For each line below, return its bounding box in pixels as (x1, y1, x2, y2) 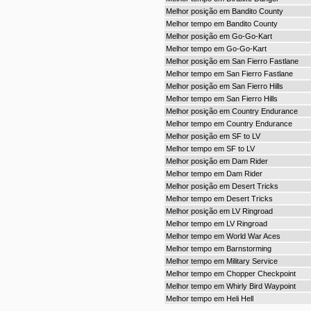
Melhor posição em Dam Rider (165, 157, 268, 165)
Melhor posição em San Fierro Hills (165, 82, 283, 90)
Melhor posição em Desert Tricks (165, 182, 278, 190)
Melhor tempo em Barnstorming (165, 244, 271, 253)
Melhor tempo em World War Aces (165, 232, 280, 240)
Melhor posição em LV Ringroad (165, 207, 273, 215)
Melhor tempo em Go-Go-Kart (165, 44, 267, 53)
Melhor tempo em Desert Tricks (165, 194, 273, 203)
